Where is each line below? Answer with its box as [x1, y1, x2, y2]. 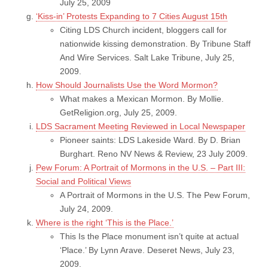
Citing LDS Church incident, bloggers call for [60, 25, 227, 35]
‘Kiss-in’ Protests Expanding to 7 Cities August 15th [36, 11, 227, 21]
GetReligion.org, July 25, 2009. [60, 107, 177, 117]
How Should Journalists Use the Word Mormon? [36, 80, 218, 90]
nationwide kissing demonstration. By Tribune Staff [60, 38, 251, 48]
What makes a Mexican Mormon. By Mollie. [60, 93, 224, 103]
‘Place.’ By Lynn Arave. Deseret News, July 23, [60, 245, 234, 255]
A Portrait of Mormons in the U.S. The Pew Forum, [60, 190, 250, 200]
